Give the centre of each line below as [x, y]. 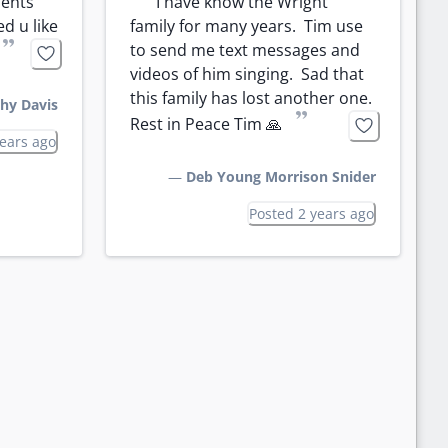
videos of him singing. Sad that [247, 73]
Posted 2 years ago [311, 213]
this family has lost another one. [251, 97]
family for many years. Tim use [246, 25]
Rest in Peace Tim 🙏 [206, 123]
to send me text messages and [245, 49]
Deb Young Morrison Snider [281, 176]
